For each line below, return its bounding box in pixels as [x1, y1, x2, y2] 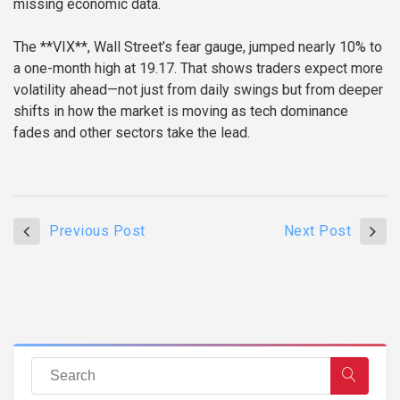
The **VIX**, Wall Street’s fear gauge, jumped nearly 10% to [13, 37, 382, 55]
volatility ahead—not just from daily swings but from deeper [13, 80, 383, 98]
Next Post [283, 221, 351, 239]
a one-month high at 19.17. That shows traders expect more [13, 59, 383, 77]
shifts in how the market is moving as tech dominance [13, 102, 348, 120]
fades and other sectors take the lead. [13, 123, 250, 141]
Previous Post [49, 221, 146, 239]
